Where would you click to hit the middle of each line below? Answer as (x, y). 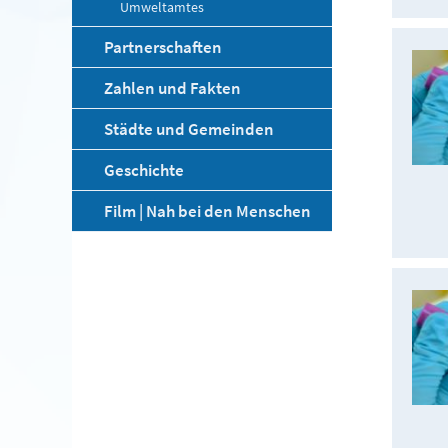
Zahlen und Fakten (172, 88)
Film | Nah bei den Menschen (207, 211)
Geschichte (144, 170)
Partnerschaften (163, 47)
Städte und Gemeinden (189, 129)
